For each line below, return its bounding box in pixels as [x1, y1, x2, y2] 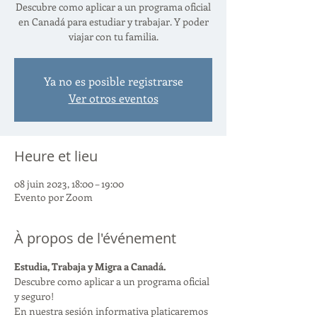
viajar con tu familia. [68, 29, 158, 43]
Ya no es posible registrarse [43, 73, 183, 88]
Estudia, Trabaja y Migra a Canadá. [14, 259, 166, 273]
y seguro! [14, 289, 54, 303]
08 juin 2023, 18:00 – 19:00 [14, 176, 124, 190]
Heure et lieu [14, 146, 98, 166]
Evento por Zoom [14, 190, 93, 204]
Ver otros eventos [68, 90, 158, 105]
